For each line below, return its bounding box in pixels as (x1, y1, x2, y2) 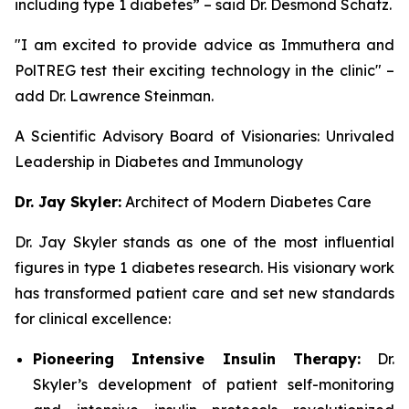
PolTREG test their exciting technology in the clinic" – (15, 61, 394, 80)
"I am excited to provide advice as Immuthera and (15, 36, 394, 55)
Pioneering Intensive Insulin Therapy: (33, 350, 361, 369)
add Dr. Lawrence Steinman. (15, 87, 214, 106)
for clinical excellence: (15, 309, 171, 329)
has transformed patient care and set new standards (15, 284, 394, 303)
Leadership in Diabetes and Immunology (15, 152, 303, 172)
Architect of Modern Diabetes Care (121, 193, 372, 212)
